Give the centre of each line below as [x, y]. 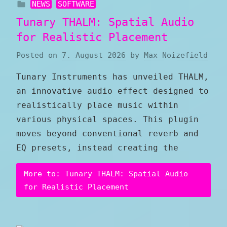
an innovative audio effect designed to [112, 91]
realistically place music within [97, 105]
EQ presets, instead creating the [97, 148]
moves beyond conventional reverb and [107, 134]
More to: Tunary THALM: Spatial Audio [106, 174]
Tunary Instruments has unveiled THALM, [112, 77]
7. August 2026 [94, 55]
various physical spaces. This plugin [107, 120]
